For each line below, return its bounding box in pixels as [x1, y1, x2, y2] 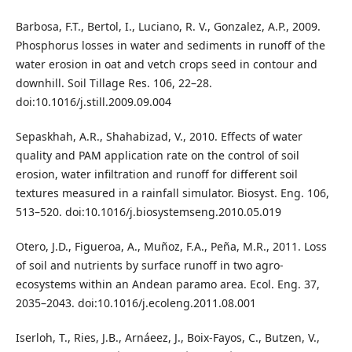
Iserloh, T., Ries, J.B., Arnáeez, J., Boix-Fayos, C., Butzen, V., [15, 330, 320, 346]
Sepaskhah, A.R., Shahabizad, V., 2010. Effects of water [15, 129, 302, 145]
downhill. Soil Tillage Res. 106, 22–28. [15, 75, 212, 91]
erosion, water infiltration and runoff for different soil [15, 167, 298, 182]
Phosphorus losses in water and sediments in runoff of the [15, 38, 325, 53]
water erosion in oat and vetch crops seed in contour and [15, 57, 317, 72]
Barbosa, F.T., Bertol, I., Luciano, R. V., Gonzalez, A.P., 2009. [15, 19, 321, 35]
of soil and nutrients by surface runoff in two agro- [15, 258, 284, 273]
